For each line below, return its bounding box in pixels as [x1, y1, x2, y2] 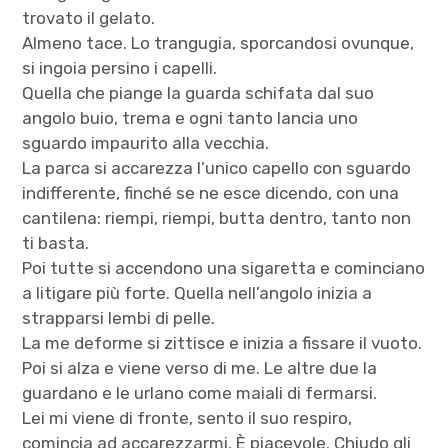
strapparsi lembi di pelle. [22, 307, 216, 328]
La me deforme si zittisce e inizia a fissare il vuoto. [22, 332, 423, 353]
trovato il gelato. [22, 7, 156, 28]
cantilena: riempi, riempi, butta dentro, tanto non [22, 207, 412, 228]
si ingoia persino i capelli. [22, 57, 218, 78]
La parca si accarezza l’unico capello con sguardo [22, 157, 412, 178]
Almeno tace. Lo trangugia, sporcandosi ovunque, [22, 32, 415, 53]
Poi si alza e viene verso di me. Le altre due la [22, 357, 378, 378]
